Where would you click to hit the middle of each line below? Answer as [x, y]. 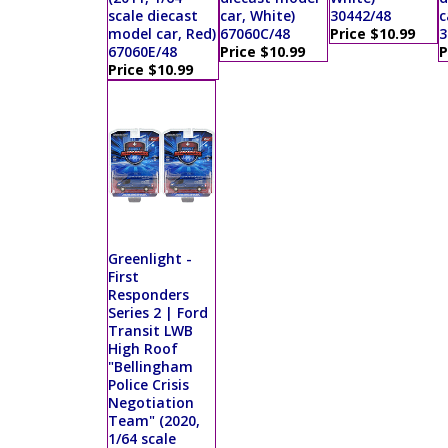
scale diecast [153, 16]
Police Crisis [148, 385]
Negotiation [151, 403]
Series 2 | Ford [158, 313]
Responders [148, 295]
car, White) [257, 16]
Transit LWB [150, 331]
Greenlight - [150, 259]
